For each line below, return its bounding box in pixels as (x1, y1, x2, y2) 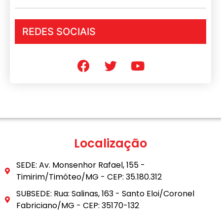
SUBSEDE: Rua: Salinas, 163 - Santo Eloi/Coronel (16, 187, 194, 199)
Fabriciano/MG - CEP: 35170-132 (16, 199, 139, 211)
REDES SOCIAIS (22, 25, 96, 37)
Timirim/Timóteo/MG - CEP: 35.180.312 (16, 171, 162, 183)
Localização (74, 135, 147, 151)
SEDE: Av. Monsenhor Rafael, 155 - (16, 159, 145, 171)
